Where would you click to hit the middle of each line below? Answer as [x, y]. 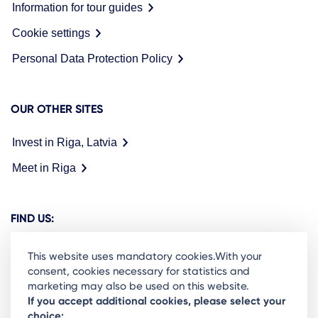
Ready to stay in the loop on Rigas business [137, 300]
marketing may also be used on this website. [138, 286]
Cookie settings [51, 33]
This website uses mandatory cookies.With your [145, 256]
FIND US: [32, 219]
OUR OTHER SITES [57, 109]
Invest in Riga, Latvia [65, 143]
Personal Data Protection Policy [92, 59]
